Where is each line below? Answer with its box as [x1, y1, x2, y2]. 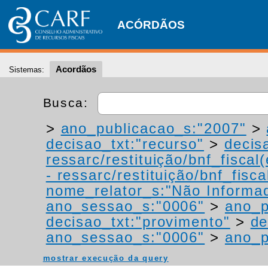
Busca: [42, 95, 93, 109]
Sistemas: [9, 65, 44, 74]
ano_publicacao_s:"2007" [60, 120, 246, 136]
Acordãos [56, 64, 96, 74]
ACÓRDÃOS [117, 19, 185, 31]
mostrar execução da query [42, 254, 169, 263]
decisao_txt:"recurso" [45, 136, 205, 152]
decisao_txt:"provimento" [45, 214, 230, 230]
